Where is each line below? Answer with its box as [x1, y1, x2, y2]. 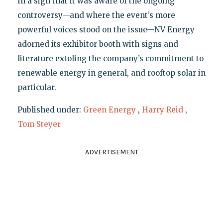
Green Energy [83, 105, 136, 114]
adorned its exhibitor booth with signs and [17, 39, 178, 49]
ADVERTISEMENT [85, 147, 138, 156]
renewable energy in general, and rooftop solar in [17, 68, 206, 78]
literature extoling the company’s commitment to [17, 53, 204, 63]
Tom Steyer [17, 119, 61, 129]
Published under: [17, 105, 83, 114]
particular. [17, 82, 56, 92]
